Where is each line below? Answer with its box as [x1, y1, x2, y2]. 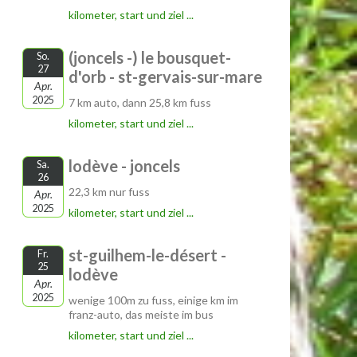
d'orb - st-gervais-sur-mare [69, 67, 262, 86]
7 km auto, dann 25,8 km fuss [69, 96, 211, 109]
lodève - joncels [69, 156, 180, 175]
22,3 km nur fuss [69, 185, 150, 198]
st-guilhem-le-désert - [69, 245, 226, 265]
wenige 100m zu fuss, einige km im [69, 293, 238, 307]
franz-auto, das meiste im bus [69, 308, 214, 321]
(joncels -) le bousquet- [69, 48, 231, 67]
